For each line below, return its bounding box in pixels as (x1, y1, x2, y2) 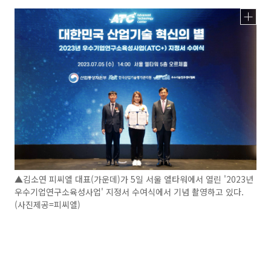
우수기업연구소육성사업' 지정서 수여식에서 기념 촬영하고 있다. (15, 185, 244, 198)
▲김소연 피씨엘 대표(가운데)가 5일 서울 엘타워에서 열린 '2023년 (15, 172, 253, 185)
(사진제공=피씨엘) (15, 198, 80, 211)
